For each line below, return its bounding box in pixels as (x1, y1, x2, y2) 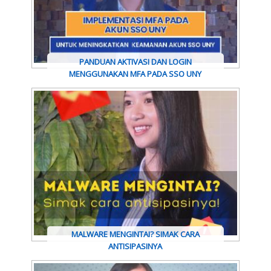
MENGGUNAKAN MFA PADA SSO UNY (69, 68, 202, 79)
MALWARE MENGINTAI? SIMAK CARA (71, 228, 200, 240)
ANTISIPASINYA (108, 240, 163, 252)
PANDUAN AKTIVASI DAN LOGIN (79, 56, 192, 67)
